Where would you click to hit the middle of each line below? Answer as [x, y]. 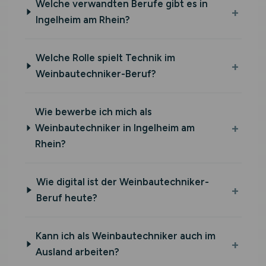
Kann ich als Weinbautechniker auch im [125, 236]
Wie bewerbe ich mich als [93, 112]
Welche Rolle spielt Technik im [105, 58]
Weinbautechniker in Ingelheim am [115, 128]
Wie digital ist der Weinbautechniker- [122, 182]
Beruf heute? [66, 198]
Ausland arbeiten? [77, 252]
